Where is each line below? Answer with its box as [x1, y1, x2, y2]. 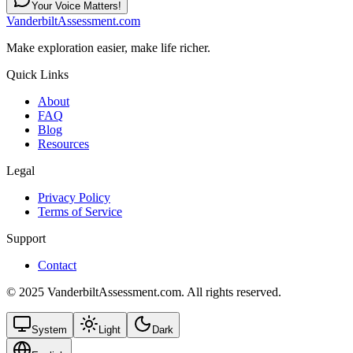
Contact [38, 258, 76, 272]
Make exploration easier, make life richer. [6, 40, 210, 54]
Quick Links [6, 67, 69, 81]
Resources [38, 136, 89, 150]
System [32, 323, 67, 336]
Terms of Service [38, 204, 122, 218]
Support [6, 231, 46, 245]
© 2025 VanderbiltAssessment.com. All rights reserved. [6, 284, 281, 299]
